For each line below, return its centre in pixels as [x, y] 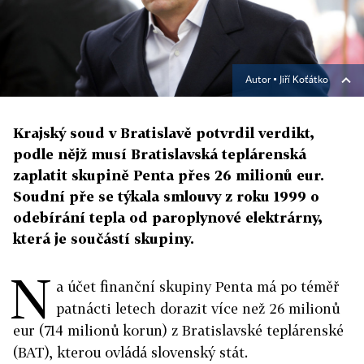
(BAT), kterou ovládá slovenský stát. [130, 353]
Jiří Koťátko [304, 81]
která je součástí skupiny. [104, 239]
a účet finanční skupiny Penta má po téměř [198, 287]
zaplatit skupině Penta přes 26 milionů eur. [169, 175]
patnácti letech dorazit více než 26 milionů [198, 309]
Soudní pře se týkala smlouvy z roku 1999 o [166, 197]
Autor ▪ [262, 81]
